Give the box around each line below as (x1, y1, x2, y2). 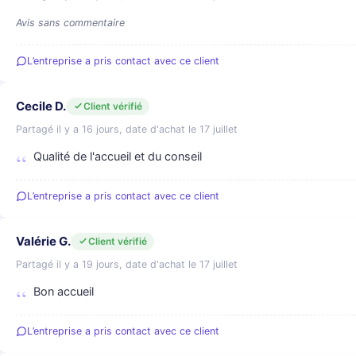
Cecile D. (16, 99, 66, 114)
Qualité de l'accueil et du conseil (33, 149, 202, 164)
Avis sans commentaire (16, 17, 125, 29)
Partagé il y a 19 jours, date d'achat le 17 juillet (16, 258, 238, 270)
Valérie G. (16, 234, 71, 249)
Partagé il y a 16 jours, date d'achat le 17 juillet (16, 123, 238, 135)
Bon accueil (33, 284, 94, 299)
